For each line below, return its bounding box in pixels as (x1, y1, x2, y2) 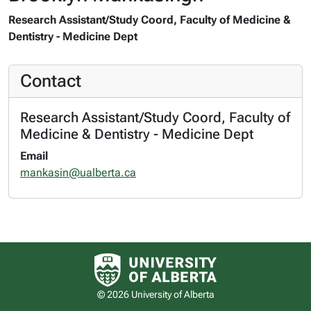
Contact (20, 70, 81, 91)
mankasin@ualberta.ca (20, 165, 136, 179)
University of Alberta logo (155, 251, 278, 264)
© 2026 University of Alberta (96, 289, 215, 300)
